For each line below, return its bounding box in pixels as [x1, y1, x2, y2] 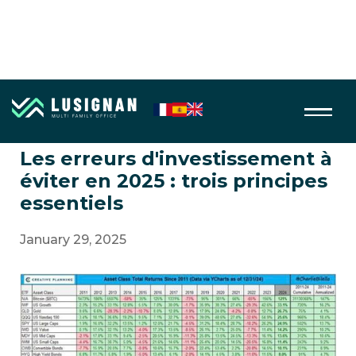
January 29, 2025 [20, 232, 126, 247]
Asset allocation [27, 103, 103, 117]
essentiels [20, 192, 123, 215]
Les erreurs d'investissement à [20, 147, 332, 170]
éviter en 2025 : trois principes [20, 169, 327, 192]
